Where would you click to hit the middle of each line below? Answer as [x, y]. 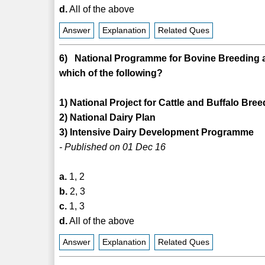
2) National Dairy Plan [108, 117]
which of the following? [111, 73]
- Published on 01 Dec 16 [113, 147]
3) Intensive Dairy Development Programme [157, 132]
